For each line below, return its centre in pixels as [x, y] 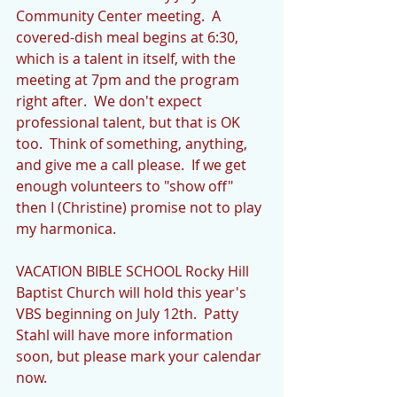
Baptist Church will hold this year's [133, 292]
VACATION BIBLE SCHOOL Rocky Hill [134, 271]
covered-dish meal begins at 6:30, [129, 37]
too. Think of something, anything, [133, 143]
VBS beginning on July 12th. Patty [129, 313]
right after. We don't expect [111, 101]
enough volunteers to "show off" [126, 186]
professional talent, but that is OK [130, 122]
